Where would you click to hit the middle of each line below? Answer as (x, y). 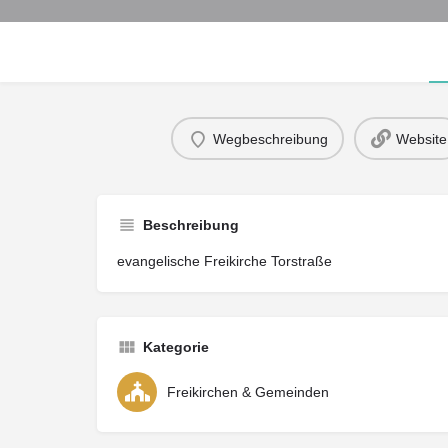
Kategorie (176, 347)
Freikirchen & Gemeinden (248, 392)
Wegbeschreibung (270, 138)
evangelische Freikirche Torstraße (224, 261)
